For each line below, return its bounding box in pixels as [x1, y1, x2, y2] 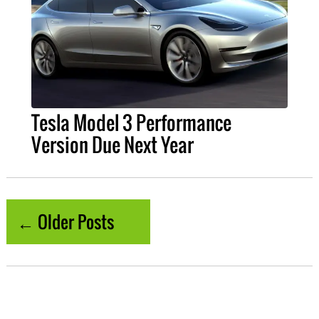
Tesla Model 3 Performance [31, 108, 231, 137]
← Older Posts [16, 209, 114, 235]
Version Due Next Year [31, 130, 194, 159]
